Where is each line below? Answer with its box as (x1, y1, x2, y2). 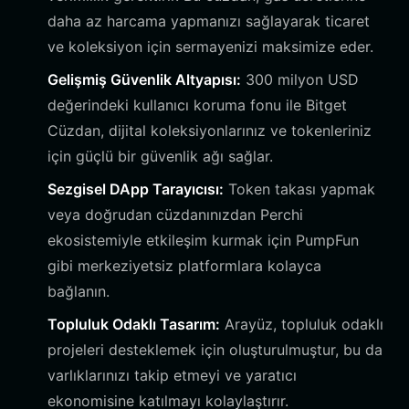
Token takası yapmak (224, 180, 375, 198)
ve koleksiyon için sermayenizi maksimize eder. (47, 37, 373, 56)
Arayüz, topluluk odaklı (220, 315, 383, 333)
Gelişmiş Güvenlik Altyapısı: (47, 70, 241, 89)
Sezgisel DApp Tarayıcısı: (47, 180, 224, 198)
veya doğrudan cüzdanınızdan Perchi (47, 205, 303, 224)
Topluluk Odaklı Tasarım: (47, 315, 220, 333)
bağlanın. (47, 282, 110, 300)
